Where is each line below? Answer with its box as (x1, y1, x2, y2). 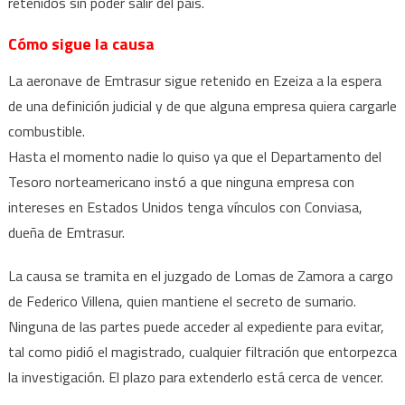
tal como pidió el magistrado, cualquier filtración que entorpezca (7, 340, 397, 363)
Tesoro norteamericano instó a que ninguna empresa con (7, 170, 354, 193)
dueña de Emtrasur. (7, 221, 125, 243)
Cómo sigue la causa (7, 31, 155, 56)
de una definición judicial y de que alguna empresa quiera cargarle (7, 94, 397, 117)
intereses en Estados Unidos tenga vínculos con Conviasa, (7, 195, 363, 218)
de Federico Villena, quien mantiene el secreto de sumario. (7, 289, 356, 312)
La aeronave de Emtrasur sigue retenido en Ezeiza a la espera (7, 69, 381, 91)
